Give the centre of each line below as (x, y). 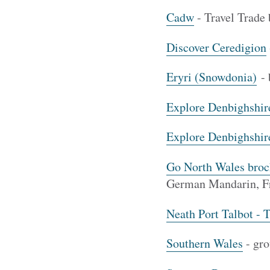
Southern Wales (204, 243)
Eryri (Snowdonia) (211, 77)
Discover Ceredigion (216, 47)
